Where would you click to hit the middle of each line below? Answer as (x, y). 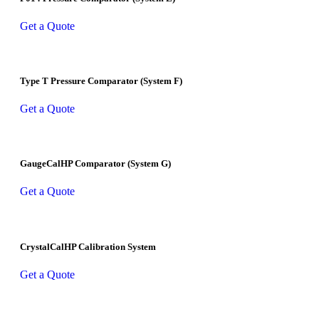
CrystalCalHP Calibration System (88, 246)
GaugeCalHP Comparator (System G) (95, 164)
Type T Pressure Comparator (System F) (101, 80)
